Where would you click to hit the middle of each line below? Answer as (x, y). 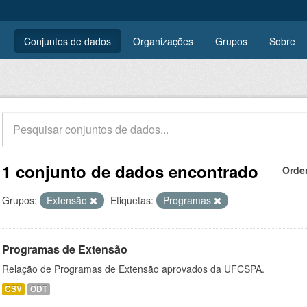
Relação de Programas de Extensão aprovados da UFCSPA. (133, 269)
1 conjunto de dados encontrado (130, 171)
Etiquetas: (132, 200)
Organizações (163, 41)
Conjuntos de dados (67, 41)
